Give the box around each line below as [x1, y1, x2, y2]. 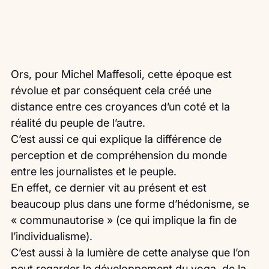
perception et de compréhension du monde [11, 149, 230, 162]
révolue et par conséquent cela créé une [11, 84, 214, 97]
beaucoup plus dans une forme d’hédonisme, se [11, 198, 252, 211]
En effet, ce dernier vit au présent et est [11, 181, 210, 195]
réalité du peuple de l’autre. [11, 116, 145, 130]
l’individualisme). [11, 230, 92, 243]
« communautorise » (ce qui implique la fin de [11, 214, 240, 227]
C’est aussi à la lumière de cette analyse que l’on [11, 246, 253, 259]
